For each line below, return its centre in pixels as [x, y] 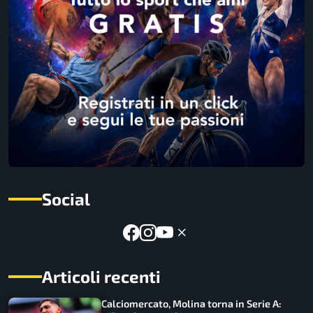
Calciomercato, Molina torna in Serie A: [192, 304]
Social [66, 199]
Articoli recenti [101, 277]
